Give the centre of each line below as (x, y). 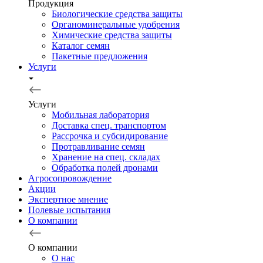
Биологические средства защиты (117, 14)
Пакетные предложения (100, 56)
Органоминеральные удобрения (116, 24)
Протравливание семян (98, 146)
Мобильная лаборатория (100, 115)
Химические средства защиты (112, 35)
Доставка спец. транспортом (109, 125)
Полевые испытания (69, 210)
